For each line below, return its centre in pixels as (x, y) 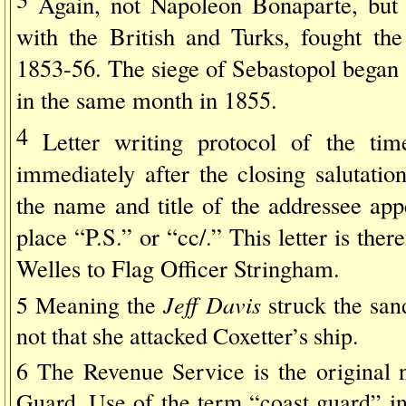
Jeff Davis (212, 304)
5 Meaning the (87, 305)
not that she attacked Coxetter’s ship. (187, 336)
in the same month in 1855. (147, 99)
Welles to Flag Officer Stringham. (178, 268)
